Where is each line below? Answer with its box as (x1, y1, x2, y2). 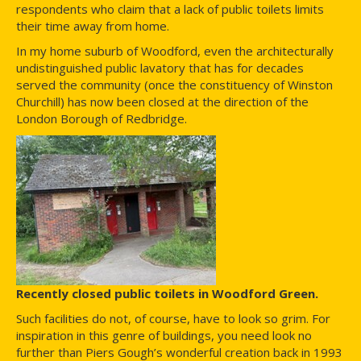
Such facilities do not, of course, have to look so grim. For (16, 310, 330, 327)
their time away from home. (16, 18, 169, 35)
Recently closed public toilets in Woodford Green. (16, 285, 318, 302)
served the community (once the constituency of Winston (16, 77, 333, 93)
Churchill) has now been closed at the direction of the (16, 93, 309, 110)
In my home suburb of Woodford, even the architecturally (16, 43, 334, 60)
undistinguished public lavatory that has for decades (16, 60, 304, 77)
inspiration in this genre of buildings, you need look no (16, 327, 312, 344)
